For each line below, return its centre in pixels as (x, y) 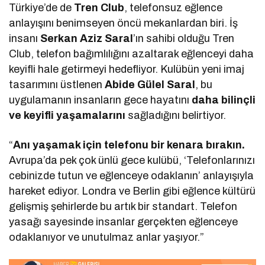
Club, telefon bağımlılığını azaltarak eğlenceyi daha (132, 54)
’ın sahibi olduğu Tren (184, 39)
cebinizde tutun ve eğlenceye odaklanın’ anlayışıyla (132, 176)
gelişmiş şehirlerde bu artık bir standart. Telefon (123, 207)
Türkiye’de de (42, 8)
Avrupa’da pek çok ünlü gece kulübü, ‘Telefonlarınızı (132, 161)
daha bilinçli (224, 100)
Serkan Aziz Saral (87, 39)
